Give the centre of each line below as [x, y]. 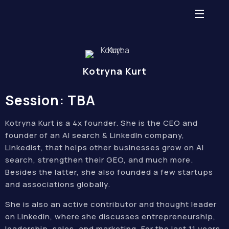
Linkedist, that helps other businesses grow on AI [105, 147]
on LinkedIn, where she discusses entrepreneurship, [110, 216]
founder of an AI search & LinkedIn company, [95, 135]
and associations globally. [58, 184]
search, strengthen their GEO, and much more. [99, 160]
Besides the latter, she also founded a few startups [109, 172]
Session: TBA [50, 100]
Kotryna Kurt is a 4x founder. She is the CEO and [101, 123]
